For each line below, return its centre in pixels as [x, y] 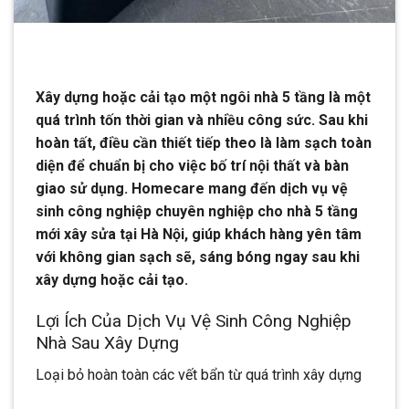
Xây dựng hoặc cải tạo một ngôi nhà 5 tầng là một [203, 98]
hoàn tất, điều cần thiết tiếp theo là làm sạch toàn [204, 143]
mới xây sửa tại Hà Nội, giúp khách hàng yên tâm [199, 235]
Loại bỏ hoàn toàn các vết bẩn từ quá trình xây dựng [199, 374]
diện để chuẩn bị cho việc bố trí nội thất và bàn [192, 166]
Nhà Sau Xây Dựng [107, 343]
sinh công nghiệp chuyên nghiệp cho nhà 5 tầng [197, 212]
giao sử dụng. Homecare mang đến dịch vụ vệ [192, 189]
